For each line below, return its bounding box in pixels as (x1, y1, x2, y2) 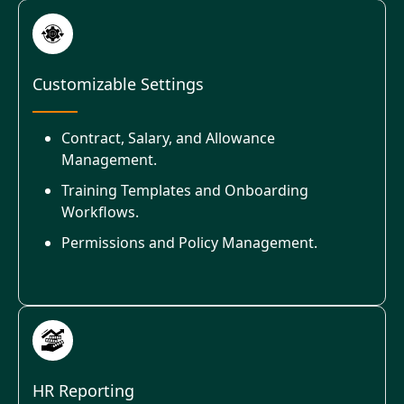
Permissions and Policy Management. (61, 232, 317, 252)
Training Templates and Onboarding (61, 179, 308, 200)
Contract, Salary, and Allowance (61, 127, 275, 148)
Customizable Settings (32, 72, 204, 95)
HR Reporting (32, 379, 134, 401)
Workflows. (61, 201, 139, 222)
